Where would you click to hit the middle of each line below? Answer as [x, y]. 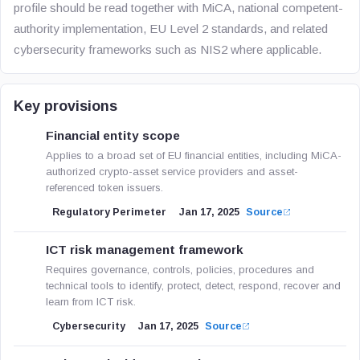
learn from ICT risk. [91, 302]
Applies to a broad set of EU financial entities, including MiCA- [194, 155]
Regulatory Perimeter [109, 212]
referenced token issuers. [104, 188]
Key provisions [65, 106]
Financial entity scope [113, 135]
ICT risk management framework [145, 250]
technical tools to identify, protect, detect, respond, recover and [193, 286]
